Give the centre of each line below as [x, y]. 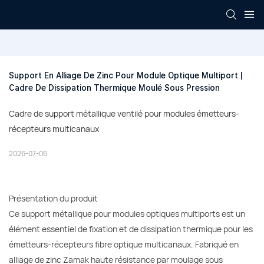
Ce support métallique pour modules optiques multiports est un [127, 214]
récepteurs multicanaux [54, 129]
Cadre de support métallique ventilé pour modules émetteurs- [124, 114]
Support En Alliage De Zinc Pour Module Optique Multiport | [126, 76]
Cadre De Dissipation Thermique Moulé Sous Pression [114, 88]
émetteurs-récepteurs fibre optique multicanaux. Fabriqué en [124, 245]
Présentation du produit [53, 199]
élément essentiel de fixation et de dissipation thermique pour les [131, 229]
